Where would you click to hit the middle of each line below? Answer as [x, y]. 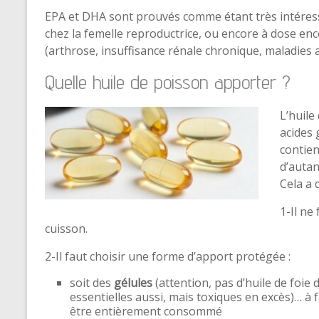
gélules [133, 283]
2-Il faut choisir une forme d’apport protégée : [168, 256]
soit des [92, 283]
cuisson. [66, 229]
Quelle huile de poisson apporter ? [168, 82]
